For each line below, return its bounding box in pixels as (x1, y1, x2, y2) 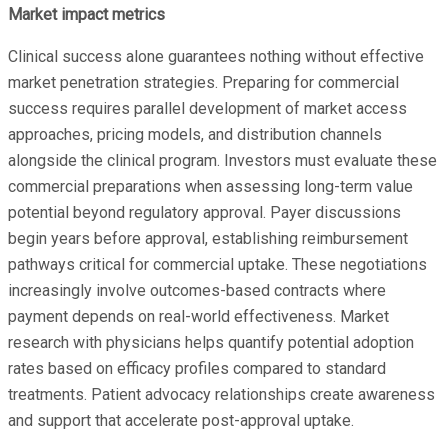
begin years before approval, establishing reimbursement (8, 228, 408, 248)
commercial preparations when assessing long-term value (8, 176, 413, 196)
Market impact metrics (8, 4, 165, 24)
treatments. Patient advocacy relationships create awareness (8, 384, 435, 404)
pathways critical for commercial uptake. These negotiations (8, 254, 427, 274)
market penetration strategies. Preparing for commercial (8, 72, 399, 92)
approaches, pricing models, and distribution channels (8, 124, 382, 144)
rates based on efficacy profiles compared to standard (8, 358, 386, 378)
